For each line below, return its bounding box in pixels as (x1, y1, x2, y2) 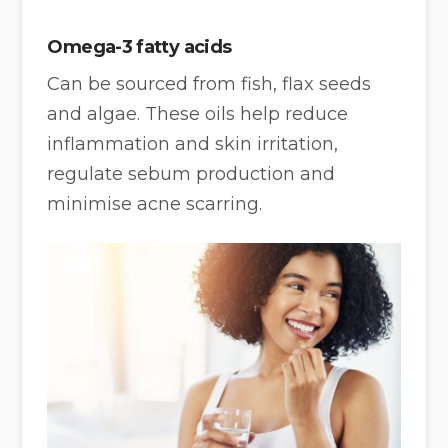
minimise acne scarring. (47, 193, 263, 216)
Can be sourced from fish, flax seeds (47, 73, 372, 96)
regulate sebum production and (47, 163, 336, 186)
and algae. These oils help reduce (47, 103, 349, 126)
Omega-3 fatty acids (47, 36, 232, 59)
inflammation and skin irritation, (47, 133, 339, 156)
